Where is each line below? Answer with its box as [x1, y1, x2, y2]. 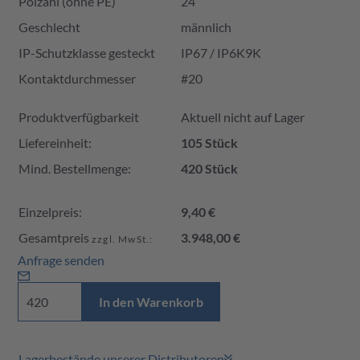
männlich [181, 18, 231, 35]
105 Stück [181, 134, 238, 150]
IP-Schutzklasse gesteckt [18, 44, 155, 60]
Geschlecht [18, 18, 80, 35]
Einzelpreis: [18, 203, 82, 219]
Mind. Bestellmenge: [18, 160, 131, 176]
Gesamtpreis [18, 229, 92, 245]
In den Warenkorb [99, 293, 203, 309]
